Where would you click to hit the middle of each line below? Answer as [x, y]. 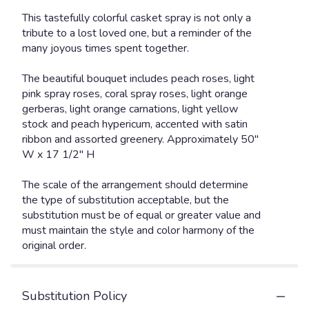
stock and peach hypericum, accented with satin [135, 124]
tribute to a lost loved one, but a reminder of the [137, 33]
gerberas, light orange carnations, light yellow [130, 109]
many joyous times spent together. [106, 49]
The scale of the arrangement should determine [135, 185]
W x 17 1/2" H [58, 155]
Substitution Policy [74, 296]
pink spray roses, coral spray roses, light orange [135, 94]
